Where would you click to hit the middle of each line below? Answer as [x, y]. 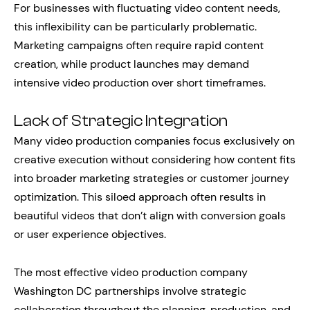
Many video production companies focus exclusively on [154, 141]
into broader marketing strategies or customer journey [152, 178]
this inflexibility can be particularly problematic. [135, 27]
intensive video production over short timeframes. [140, 83]
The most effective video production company [131, 272]
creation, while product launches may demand [131, 64]
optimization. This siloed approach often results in [140, 197]
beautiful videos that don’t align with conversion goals [150, 216]
